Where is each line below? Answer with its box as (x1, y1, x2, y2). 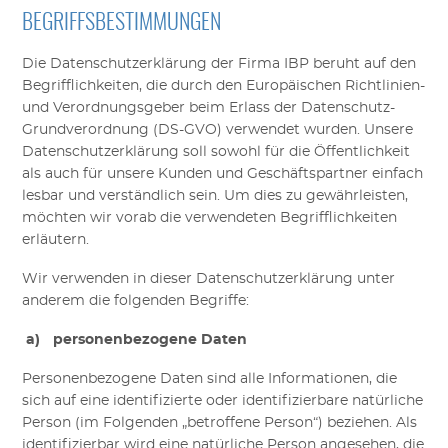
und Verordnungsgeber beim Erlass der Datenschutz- (22, 101, 396, 116)
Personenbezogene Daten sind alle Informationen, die (22, 371, 398, 386)
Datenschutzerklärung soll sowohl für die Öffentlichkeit (22, 145, 411, 160)
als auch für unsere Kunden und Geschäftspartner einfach (22, 167, 424, 182)
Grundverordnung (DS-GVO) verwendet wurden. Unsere (22, 123, 414, 138)
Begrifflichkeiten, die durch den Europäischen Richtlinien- (22, 79, 426, 94)
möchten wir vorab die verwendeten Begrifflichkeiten (22, 211, 398, 226)
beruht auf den (313, 57, 417, 72)
